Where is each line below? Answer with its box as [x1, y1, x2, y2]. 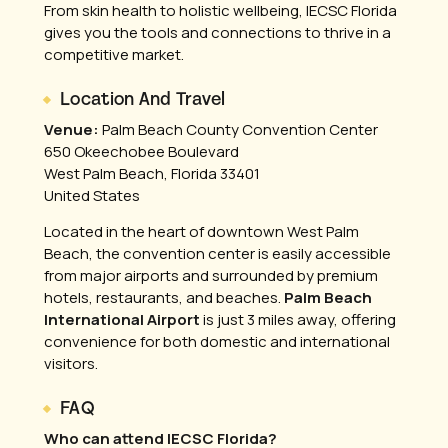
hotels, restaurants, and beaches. [44, 287, 284, 308]
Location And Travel [60, 87, 226, 112]
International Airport [44, 309, 200, 330]
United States [44, 185, 140, 206]
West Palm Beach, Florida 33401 [44, 163, 260, 184]
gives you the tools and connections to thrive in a [44, 22, 391, 43]
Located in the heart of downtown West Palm [44, 221, 359, 242]
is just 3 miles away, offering [200, 309, 396, 330]
